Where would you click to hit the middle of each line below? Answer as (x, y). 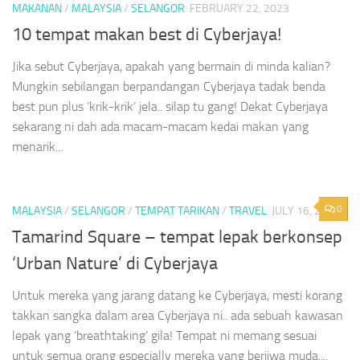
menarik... (37, 147)
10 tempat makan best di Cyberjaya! (147, 35)
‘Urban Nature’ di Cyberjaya (115, 264)
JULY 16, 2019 (306, 211)
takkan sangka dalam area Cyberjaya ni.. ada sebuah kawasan (178, 316)
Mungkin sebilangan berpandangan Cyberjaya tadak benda (169, 87)
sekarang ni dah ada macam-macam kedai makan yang (160, 127)
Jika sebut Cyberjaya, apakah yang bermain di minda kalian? (171, 67)
